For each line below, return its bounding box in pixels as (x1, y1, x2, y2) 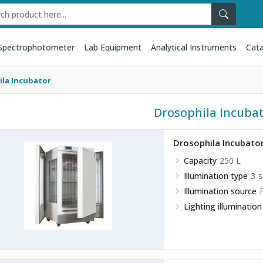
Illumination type (183, 170, 248, 181)
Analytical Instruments (150, 42, 237, 53)
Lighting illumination (183, 201, 262, 212)
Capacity (183, 155, 217, 166)
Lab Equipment (83, 42, 141, 53)
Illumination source (183, 186, 257, 197)
